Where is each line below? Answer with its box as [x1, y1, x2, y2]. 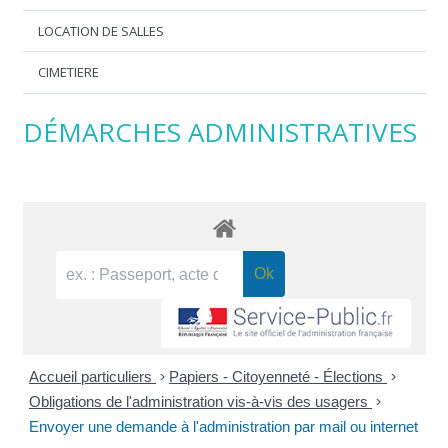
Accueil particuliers [29, 368, 156, 386]
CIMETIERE [38, 63, 100, 82]
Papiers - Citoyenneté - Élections [169, 368, 387, 386]
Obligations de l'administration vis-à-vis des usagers [29, 393, 372, 411]
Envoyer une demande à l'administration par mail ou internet [29, 418, 418, 436]
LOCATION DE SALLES [38, 21, 165, 40]
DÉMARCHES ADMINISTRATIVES [22, 113, 417, 150]
